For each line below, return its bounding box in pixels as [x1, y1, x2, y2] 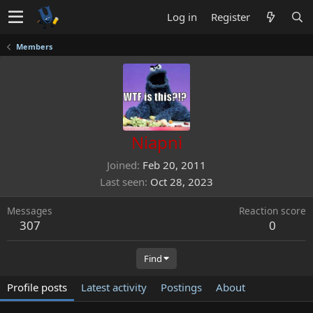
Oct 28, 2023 [150, 175, 213, 189]
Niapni [131, 131, 182, 154]
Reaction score [239, 204, 306, 217]
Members [15, 41, 52, 52]
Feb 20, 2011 [143, 158, 206, 172]
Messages [7, 204, 52, 217]
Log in [167, 10, 197, 24]
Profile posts [7, 280, 67, 294]
